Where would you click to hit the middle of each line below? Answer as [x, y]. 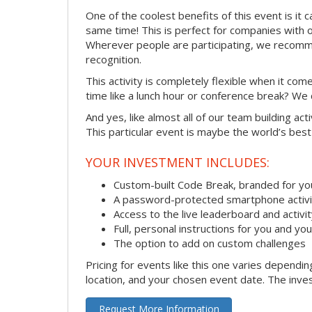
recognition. [114, 59]
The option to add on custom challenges [210, 243]
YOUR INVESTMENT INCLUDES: [178, 163]
